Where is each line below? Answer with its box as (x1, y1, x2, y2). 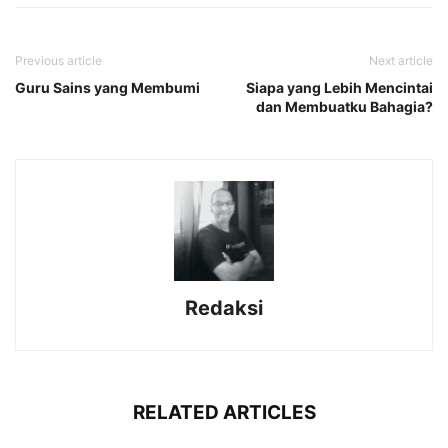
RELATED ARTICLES (132, 400, 316, 424)
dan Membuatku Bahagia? (256, 97, 433, 115)
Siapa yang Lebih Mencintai (246, 78, 433, 96)
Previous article (15, 52, 102, 68)
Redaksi (185, 295, 263, 320)
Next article (369, 52, 433, 68)
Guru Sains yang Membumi (15, 78, 200, 96)
